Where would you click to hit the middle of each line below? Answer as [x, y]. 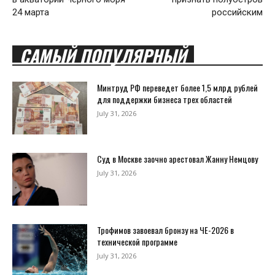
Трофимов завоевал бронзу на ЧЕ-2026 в [166, 230]
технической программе [137, 241]
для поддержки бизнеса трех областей [165, 99]
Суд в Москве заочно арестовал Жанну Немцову [178, 159]
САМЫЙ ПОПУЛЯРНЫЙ [103, 56]
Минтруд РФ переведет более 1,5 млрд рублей [178, 88]
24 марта [31, 13]
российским [237, 13]
